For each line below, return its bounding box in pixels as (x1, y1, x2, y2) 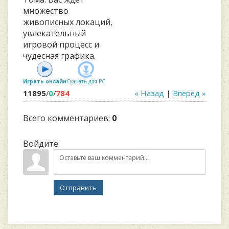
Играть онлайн (23, 78, 66, 85)
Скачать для (66, 78, 97, 85)
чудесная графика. (23, 50, 96, 61)
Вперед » (173, 88, 206, 98)
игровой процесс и (23, 39, 99, 50)
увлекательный (23, 28, 86, 39)
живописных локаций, (23, 16, 112, 28)
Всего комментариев (23, 112, 108, 124)
